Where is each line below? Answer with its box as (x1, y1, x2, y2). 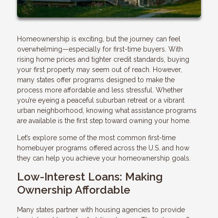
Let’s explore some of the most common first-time (17, 133, 176, 142)
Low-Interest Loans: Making (17, 170, 163, 183)
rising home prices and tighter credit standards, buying (17, 55, 189, 63)
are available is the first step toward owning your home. (17, 116, 191, 125)
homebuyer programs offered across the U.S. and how (17, 144, 189, 152)
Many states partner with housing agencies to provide (17, 205, 185, 214)
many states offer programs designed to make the (17, 75, 175, 84)
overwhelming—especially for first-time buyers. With (17, 45, 183, 53)
